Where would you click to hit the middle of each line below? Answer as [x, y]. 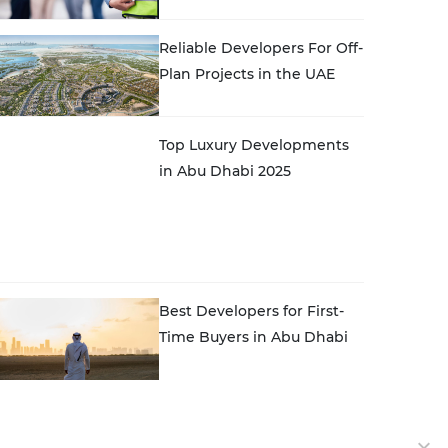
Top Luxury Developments [254, 145]
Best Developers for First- [252, 242]
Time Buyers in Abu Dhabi [254, 268]
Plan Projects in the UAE [247, 73]
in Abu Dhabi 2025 [225, 171]
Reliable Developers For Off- [261, 47]
